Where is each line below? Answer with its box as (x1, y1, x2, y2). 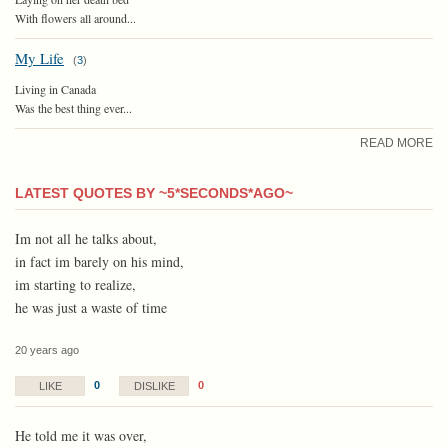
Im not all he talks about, (15, 228, 157, 248)
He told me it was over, (15, 425, 147, 445)
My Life (15, 47, 64, 68)
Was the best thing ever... (15, 99, 132, 116)
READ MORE (360, 135, 433, 150)
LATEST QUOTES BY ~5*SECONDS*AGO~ (15, 184, 293, 201)
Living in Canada (15, 80, 96, 97)
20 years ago (15, 344, 79, 356)
